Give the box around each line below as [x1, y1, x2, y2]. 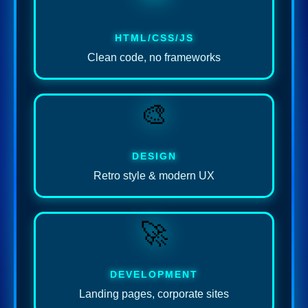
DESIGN [131, 151, 177, 162]
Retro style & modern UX [93, 170, 214, 182]
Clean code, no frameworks [87, 52, 221, 64]
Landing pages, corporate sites [79, 288, 229, 300]
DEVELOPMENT [110, 269, 198, 280]
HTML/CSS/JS [114, 32, 194, 44]
